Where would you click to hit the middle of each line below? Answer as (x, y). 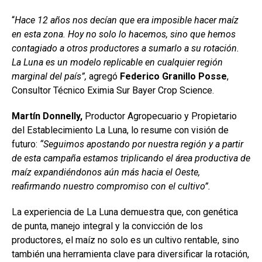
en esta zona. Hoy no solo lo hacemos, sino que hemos (124, 34)
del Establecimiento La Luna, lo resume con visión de (120, 130)
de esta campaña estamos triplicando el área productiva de (131, 158)
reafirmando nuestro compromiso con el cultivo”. (111, 186)
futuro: (26, 144)
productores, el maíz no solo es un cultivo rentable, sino (125, 240)
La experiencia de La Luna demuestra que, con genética (125, 212)
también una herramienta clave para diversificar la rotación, (130, 254)
